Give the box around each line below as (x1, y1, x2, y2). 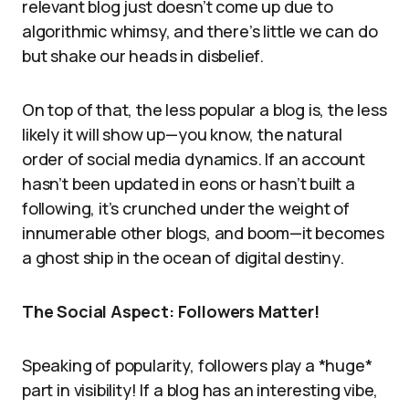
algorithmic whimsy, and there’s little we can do (22, 20, 378, 42)
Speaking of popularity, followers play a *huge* (22, 354, 372, 376)
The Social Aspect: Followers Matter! (22, 300, 320, 322)
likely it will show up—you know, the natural (22, 123, 343, 145)
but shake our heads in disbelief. (22, 45, 265, 67)
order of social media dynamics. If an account (22, 148, 365, 170)
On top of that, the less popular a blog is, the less (22, 99, 387, 121)
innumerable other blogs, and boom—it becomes (22, 222, 385, 244)
